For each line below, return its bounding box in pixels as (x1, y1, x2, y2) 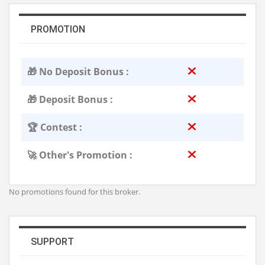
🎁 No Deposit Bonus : (27, 65, 129, 79)
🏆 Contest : (27, 121, 82, 134)
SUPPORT (31, 236, 74, 248)
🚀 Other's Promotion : (27, 148, 132, 162)
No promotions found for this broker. (9, 186, 140, 198)
